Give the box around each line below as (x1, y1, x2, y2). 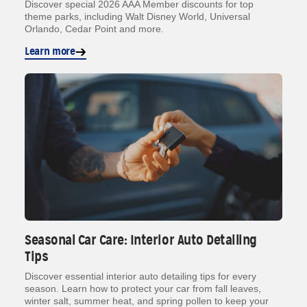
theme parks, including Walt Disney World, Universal (25, 11, 250, 23)
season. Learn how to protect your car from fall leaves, (25, 283, 261, 295)
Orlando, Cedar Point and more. (25, 23, 167, 35)
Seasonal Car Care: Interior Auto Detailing (25, 231, 257, 249)
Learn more (25, 44, 75, 59)
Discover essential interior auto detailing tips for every (25, 271, 256, 282)
